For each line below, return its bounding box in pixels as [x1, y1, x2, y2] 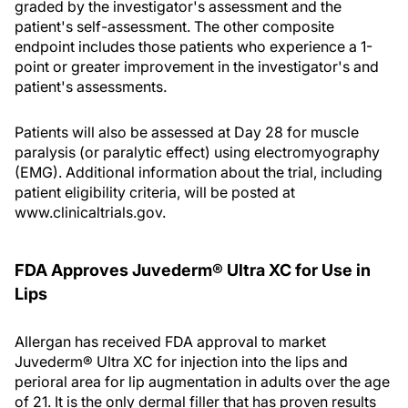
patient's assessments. [15, 77, 167, 97]
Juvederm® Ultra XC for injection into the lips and [15, 352, 348, 372]
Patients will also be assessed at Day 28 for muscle [15, 123, 359, 142]
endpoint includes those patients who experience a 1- [15, 37, 372, 56]
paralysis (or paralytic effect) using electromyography [15, 143, 380, 162]
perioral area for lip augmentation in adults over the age [15, 372, 390, 392]
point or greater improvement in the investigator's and [15, 57, 379, 76]
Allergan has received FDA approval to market [15, 332, 326, 352]
